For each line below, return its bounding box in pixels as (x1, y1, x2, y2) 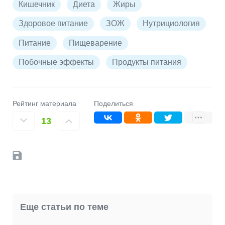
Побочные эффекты (19, 58, 94, 67)
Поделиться (94, 99, 133, 107)
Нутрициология (143, 19, 200, 28)
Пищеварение (69, 38, 122, 47)
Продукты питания (112, 58, 181, 67)
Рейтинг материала (13, 99, 76, 107)
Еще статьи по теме (20, 201, 108, 212)
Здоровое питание (19, 19, 88, 28)
